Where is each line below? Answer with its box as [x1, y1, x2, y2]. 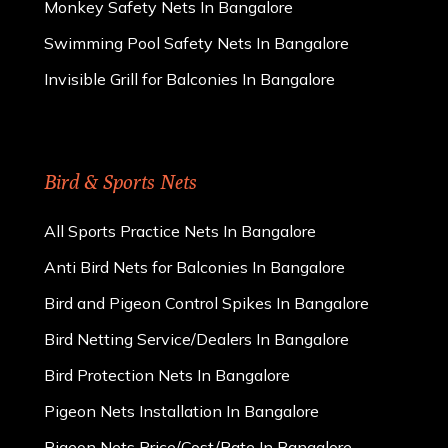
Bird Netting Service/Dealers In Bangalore [44, 328, 350, 349]
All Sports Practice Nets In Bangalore [44, 220, 317, 241]
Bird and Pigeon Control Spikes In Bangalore [44, 292, 370, 313]
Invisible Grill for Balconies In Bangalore [44, 68, 336, 89]
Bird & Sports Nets [44, 169, 198, 193]
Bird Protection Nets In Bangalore [44, 364, 291, 385]
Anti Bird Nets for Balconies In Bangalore [44, 256, 346, 277]
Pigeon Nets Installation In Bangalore [44, 400, 320, 421]
